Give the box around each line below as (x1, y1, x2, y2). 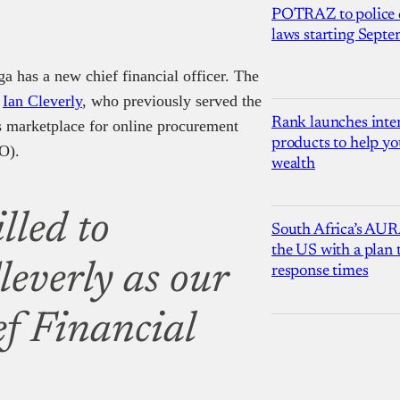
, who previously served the (82, 91, 262, 110)
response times (271, 262, 369, 279)
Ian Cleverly (3, 91, 82, 110)
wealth (271, 155, 315, 172)
